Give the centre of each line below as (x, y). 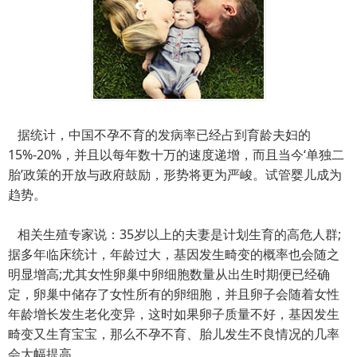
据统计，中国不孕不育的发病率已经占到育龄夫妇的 (159, 134)
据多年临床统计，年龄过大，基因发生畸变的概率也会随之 (174, 254)
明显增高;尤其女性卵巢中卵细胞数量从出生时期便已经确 (169, 274)
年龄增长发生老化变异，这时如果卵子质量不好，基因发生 (174, 314)
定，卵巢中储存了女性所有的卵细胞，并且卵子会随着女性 (174, 294)
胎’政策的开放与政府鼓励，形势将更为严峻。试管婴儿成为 (175, 174)
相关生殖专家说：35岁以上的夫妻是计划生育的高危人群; (175, 234)
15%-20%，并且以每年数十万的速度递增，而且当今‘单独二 (176, 154)
